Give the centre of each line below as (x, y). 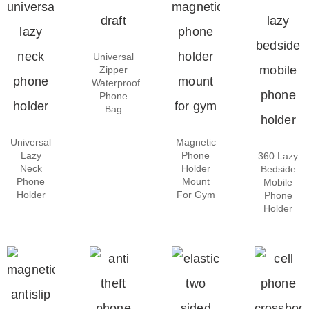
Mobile (278, 182)
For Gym (196, 194)
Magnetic (196, 142)
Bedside (278, 169)
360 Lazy (278, 156)
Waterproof (116, 82)
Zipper (113, 69)
